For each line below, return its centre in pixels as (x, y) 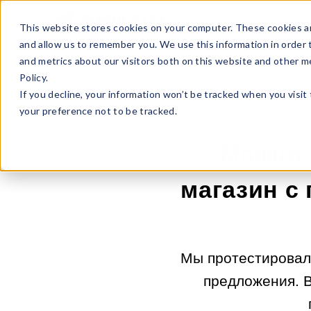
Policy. (34, 77)
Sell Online (219, 25)
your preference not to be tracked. (98, 111)
